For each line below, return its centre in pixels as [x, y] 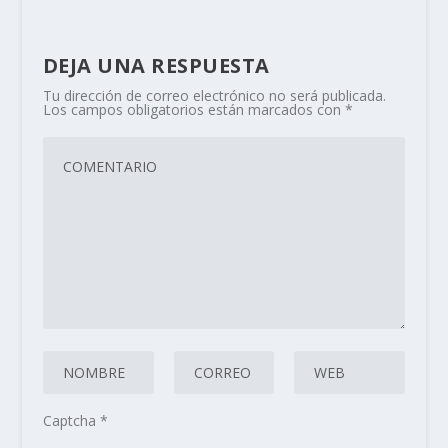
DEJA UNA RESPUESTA [156, 65]
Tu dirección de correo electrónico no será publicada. [214, 95]
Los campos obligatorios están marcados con [193, 109]
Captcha [71, 420]
